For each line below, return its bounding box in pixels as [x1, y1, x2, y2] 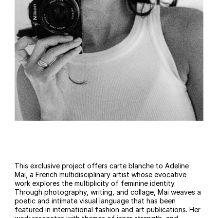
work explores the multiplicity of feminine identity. [15, 179, 176, 188]
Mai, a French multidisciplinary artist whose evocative [15, 170, 186, 179]
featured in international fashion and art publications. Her [15, 205, 200, 214]
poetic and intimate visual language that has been [15, 197, 176, 205]
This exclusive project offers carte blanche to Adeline [15, 162, 189, 170]
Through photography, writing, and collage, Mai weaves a [15, 188, 201, 197]
